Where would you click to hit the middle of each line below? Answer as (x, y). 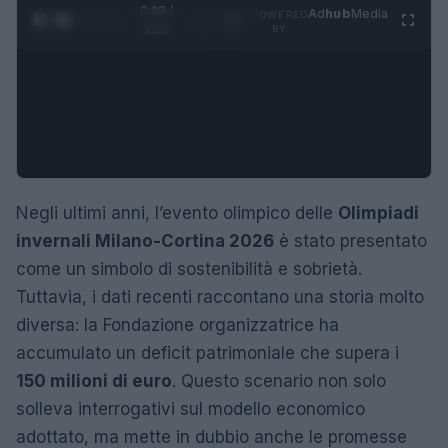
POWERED (280, 14)
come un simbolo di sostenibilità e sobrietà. (189, 268)
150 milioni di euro (94, 380)
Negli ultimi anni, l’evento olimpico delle (177, 212)
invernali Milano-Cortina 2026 (145, 240)
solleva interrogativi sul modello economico (190, 408)
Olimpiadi (378, 212)
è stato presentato (350, 240)
